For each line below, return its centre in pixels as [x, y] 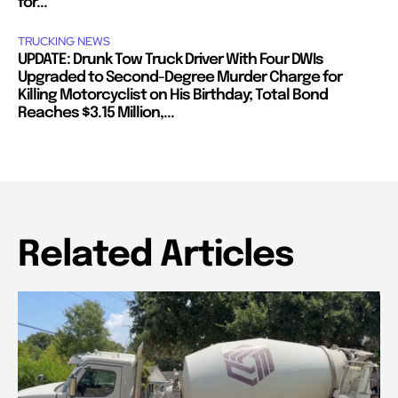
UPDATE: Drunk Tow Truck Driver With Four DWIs [171, 60]
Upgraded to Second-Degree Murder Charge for [180, 77]
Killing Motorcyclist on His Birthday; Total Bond [173, 95]
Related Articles [156, 255]
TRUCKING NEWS [64, 41]
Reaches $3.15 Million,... [96, 113]
